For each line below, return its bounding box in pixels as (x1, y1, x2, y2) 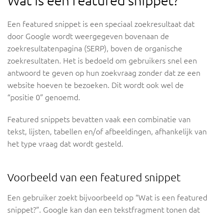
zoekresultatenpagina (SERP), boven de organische (7, 44, 182, 53)
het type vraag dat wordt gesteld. (7, 139, 123, 149)
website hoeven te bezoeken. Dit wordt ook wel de (7, 81, 184, 90)
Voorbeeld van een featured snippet (7, 171, 181, 184)
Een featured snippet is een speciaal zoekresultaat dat (7, 20, 195, 29)
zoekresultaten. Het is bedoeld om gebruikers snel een (7, 56, 197, 66)
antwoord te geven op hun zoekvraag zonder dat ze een (7, 68, 200, 78)
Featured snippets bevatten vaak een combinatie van (7, 115, 191, 124)
